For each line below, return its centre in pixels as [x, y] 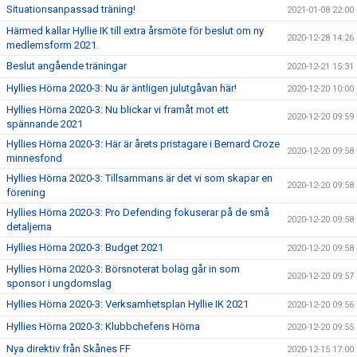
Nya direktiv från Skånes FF [69, 349]
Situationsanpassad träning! [71, 9]
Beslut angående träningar [67, 66]
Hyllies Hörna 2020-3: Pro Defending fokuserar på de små [138, 212]
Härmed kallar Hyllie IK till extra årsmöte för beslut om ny [135, 31]
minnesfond [34, 158]
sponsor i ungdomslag [59, 283]
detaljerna [29, 227]
